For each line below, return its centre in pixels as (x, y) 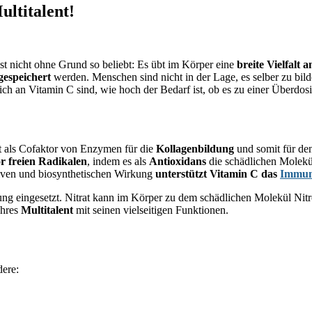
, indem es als (118, 161)
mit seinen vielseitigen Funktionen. (151, 210)
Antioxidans (178, 161)
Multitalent (47, 210)
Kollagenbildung (195, 148)
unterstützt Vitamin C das (218, 173)
